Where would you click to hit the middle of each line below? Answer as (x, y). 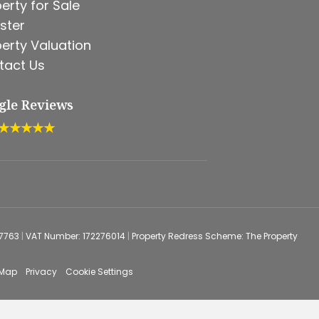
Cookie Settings (99, 272)
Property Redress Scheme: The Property (215, 236)
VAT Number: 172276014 (77, 236)
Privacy (41, 272)
